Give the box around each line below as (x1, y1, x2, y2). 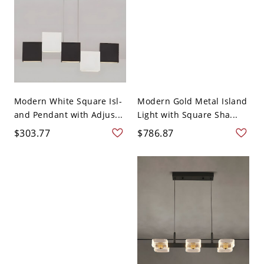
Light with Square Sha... (137, 108, 238, 120)
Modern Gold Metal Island (137, 95, 247, 107)
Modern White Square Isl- (14, 95, 123, 107)
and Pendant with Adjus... (14, 108, 123, 120)
